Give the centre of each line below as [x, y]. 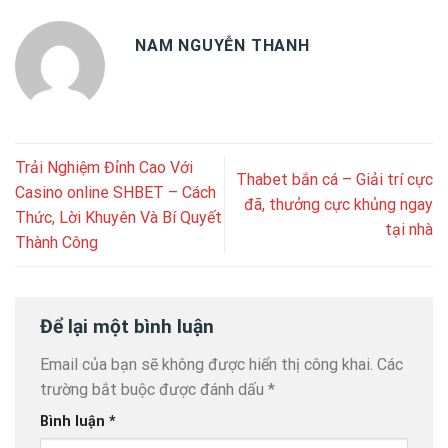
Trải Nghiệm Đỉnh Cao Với [104, 167]
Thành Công [56, 242]
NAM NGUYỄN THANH [222, 45]
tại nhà [409, 230]
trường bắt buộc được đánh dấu [154, 389]
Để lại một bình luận [129, 326]
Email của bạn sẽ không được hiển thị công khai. [206, 364]
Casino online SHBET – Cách [115, 192]
